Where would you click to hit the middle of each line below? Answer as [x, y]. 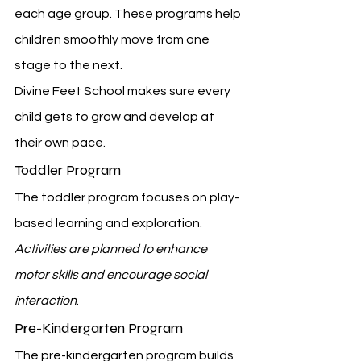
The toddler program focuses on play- [127, 197]
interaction [46, 300]
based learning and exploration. [110, 223]
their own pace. [60, 142]
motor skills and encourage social [112, 274]
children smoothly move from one [113, 39]
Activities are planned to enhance [112, 249]
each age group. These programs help [129, 13]
